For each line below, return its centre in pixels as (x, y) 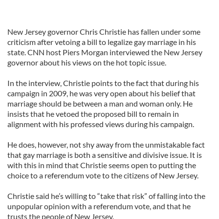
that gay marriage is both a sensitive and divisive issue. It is (105, 155)
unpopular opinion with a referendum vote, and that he (99, 206)
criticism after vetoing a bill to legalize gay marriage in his (102, 42)
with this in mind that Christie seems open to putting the (102, 165)
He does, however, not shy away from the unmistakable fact (106, 144)
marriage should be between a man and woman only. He (100, 103)
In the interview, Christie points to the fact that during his (103, 83)
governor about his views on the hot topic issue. (87, 62)
